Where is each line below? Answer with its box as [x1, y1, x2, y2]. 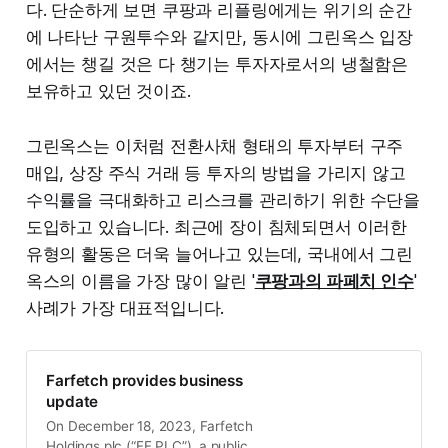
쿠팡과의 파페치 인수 [254, 270, 414, 291]
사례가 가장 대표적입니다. [25, 297, 225, 318]
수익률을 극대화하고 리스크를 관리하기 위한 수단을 [25, 189, 421, 210]
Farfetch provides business [46, 371, 243, 391]
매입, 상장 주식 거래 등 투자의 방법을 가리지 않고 [25, 162, 406, 183]
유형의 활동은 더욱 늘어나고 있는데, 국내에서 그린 [25, 243, 413, 264]
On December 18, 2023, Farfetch [46, 418, 254, 435]
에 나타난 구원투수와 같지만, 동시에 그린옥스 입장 [25, 26, 413, 47]
